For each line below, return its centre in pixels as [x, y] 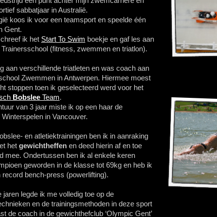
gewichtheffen [43, 146]
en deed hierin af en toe [104, 146]
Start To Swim [63, 39]
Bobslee [26, 97]
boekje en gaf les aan [120, 39]
